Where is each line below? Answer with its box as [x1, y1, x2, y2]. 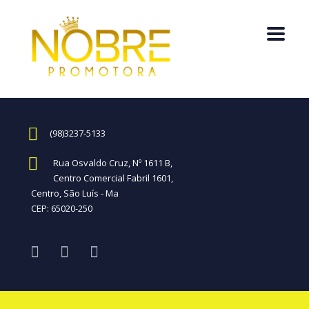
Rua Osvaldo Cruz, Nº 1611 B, [53, 157, 172, 169]
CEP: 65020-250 [31, 202, 92, 215]
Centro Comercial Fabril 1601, [53, 172, 173, 184]
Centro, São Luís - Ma [31, 187, 119, 199]
